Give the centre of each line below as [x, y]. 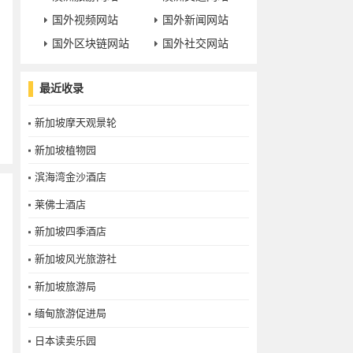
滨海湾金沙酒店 [71, 177]
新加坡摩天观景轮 [76, 123]
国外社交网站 [195, 44]
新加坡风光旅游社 [76, 258]
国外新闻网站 [195, 20]
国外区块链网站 [91, 44]
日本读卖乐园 [65, 340]
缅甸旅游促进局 [71, 314]
